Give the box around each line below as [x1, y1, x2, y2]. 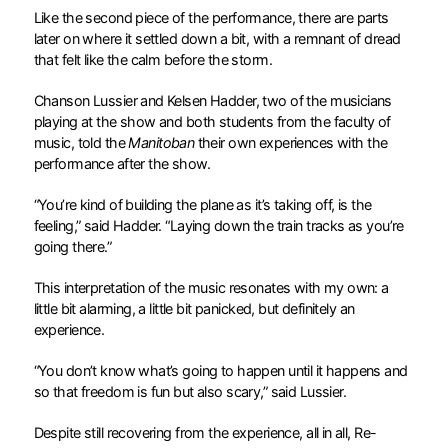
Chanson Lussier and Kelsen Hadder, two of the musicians [33, 91, 392, 109]
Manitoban [128, 133, 195, 151]
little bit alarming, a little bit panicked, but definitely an [33, 299, 355, 317]
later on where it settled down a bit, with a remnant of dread [33, 29, 401, 47]
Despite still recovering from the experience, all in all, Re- [33, 423, 377, 441]
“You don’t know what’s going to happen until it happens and [33, 361, 408, 379]
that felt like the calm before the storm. [33, 50, 276, 68]
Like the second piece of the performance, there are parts [33, 8, 389, 26]
